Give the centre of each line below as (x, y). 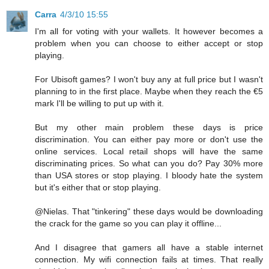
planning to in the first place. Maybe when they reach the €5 (149, 92)
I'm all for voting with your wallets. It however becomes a (149, 32)
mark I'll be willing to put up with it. (99, 104)
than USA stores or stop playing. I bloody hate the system (149, 176)
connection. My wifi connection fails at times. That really (149, 260)
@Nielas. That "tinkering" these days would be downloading (149, 212)
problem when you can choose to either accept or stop (149, 44)
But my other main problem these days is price (149, 128)
